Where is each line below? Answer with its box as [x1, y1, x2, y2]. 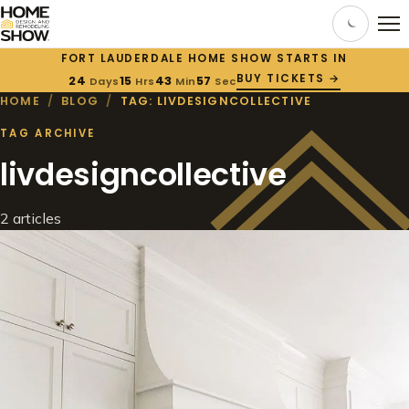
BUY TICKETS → [236, 70, 341, 86]
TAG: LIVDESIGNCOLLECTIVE [120, 93, 312, 109]
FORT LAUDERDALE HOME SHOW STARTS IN [61, 50, 348, 66]
